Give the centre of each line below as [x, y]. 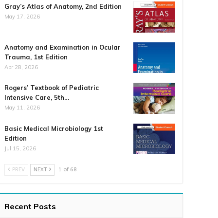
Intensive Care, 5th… [37, 98]
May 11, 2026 [22, 108]
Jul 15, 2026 [20, 148]
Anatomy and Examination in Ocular [63, 47]
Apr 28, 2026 [21, 67]
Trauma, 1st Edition [36, 57]
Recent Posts [30, 207]
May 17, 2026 [22, 16]
